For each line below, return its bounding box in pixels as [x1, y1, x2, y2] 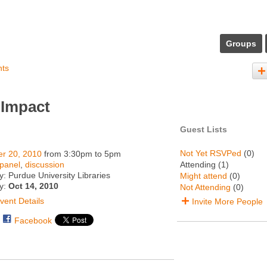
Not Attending [180, 182, 231, 192]
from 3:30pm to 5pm [41, 149, 121, 159]
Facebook [14, 216, 52, 225]
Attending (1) [180, 160, 229, 169]
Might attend [180, 171, 227, 181]
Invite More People [192, 197, 263, 206]
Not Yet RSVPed [180, 148, 241, 158]
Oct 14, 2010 [8, 181, 58, 191]
